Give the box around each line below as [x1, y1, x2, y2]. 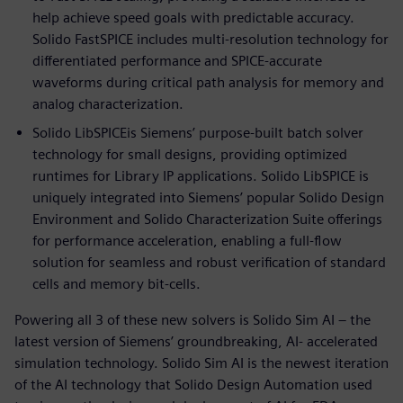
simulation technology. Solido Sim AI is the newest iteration [14, 354, 389, 372]
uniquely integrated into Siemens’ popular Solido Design [32, 188, 384, 206]
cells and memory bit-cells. [32, 274, 201, 292]
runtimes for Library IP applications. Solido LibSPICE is [32, 166, 369, 184]
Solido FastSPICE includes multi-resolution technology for [32, 30, 389, 48]
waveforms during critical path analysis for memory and [32, 73, 384, 91]
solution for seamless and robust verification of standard [32, 253, 386, 271]
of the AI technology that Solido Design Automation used [14, 375, 372, 393]
